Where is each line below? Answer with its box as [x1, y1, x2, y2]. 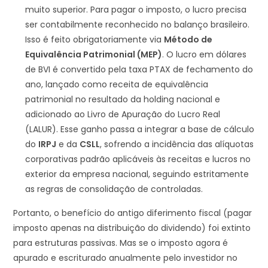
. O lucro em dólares [162, 48, 247, 60]
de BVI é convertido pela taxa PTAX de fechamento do [25, 63, 254, 75]
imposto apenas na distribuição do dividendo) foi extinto [13, 221, 251, 234]
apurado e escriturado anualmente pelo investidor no [13, 251, 238, 264]
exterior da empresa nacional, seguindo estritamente [25, 167, 249, 180]
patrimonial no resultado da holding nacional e [25, 93, 221, 105]
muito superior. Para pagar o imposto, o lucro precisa [25, 3, 247, 16]
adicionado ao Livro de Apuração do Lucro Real [25, 108, 221, 120]
